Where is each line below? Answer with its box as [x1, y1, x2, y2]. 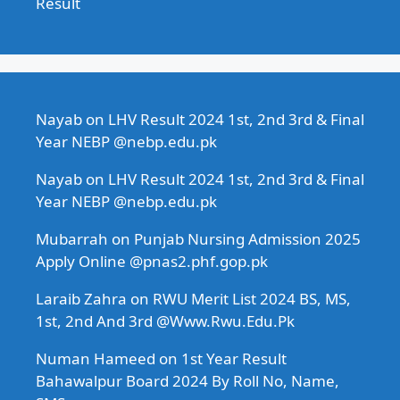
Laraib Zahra [36, 287, 127, 309]
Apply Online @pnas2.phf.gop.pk [36, 250, 268, 271]
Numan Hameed [36, 347, 155, 369]
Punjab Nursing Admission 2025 [134, 228, 361, 249]
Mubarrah [36, 228, 108, 249]
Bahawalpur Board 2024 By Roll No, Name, [36, 370, 339, 391]
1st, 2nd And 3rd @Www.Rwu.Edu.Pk [36, 310, 295, 331]
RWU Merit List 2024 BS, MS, [153, 287, 351, 309]
